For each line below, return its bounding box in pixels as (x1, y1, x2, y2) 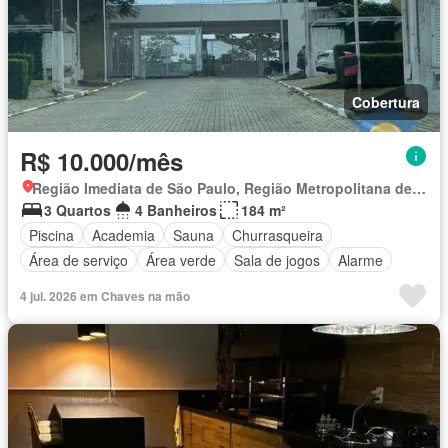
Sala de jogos (234, 249, 320, 270)
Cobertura (352, 92, 420, 112)
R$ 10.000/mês (20, 144, 183, 178)
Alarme (338, 249, 383, 270)
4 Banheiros (135, 200, 217, 220)
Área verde (146, 249, 216, 270)
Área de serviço (29, 249, 128, 270)
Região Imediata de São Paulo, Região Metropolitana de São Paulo (412, 178, 426, 198)
